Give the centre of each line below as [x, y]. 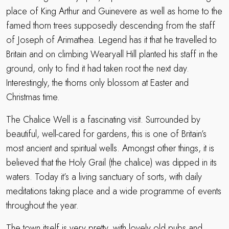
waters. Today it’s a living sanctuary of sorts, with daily [104, 177]
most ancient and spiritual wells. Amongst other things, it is [110, 148]
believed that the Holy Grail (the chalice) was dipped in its [111, 163]
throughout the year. [42, 206]
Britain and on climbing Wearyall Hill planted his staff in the [112, 54]
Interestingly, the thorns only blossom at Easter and [97, 83]
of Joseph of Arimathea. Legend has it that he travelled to [111, 40]
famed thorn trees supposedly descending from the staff [111, 26]
